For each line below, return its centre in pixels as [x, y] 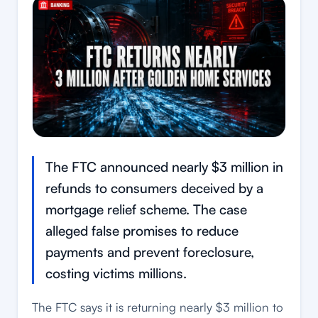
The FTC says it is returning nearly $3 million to [158, 307]
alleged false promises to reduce [142, 231]
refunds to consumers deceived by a [154, 188]
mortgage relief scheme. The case [146, 210]
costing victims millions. [116, 274]
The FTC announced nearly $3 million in [164, 167]
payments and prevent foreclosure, [150, 252]
